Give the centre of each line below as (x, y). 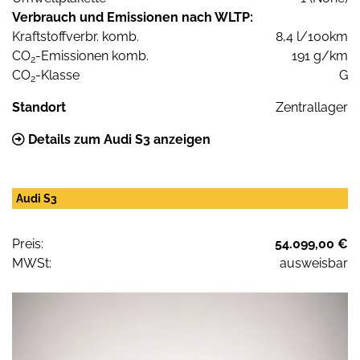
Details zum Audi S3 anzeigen (118, 139)
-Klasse (57, 75)
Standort (39, 107)
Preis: (28, 243)
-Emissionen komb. (92, 55)
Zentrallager (312, 107)
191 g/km (320, 55)
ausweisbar (314, 263)
